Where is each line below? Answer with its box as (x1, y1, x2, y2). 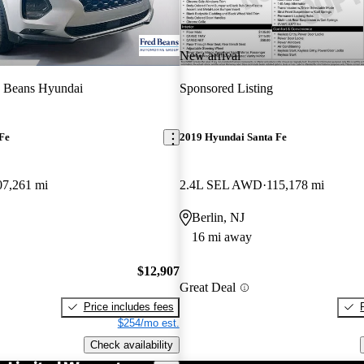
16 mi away (191, 230, 252, 245)
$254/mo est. (117, 316, 180, 329)
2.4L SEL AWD (179, 178, 262, 193)
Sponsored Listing (179, 80, 273, 95)
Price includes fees (83, 300, 174, 313)
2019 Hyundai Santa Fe (179, 131, 287, 144)
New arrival (179, 48, 240, 63)
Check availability (89, 338, 173, 351)
